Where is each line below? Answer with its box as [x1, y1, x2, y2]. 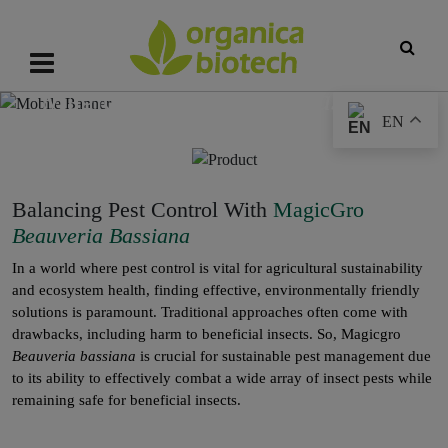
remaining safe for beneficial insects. [12, 391, 241, 408]
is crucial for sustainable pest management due [136, 347, 431, 364]
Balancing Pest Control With [12, 196, 273, 222]
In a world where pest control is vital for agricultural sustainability [12, 259, 423, 276]
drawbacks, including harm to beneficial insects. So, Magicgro [12, 325, 401, 342]
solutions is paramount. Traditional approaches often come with [12, 303, 408, 320]
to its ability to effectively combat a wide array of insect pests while [12, 369, 432, 386]
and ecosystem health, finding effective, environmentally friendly [12, 281, 420, 298]
